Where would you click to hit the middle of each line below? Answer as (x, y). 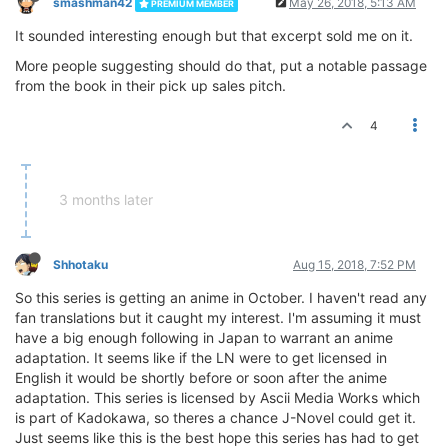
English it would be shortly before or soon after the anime (201, 378)
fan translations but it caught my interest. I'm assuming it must (218, 318)
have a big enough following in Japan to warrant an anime (204, 338)
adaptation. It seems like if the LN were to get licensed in (201, 358)
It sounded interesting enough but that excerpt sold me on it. (214, 36)
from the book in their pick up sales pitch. (150, 86)
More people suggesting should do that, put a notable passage (221, 66)
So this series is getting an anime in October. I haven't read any (221, 298)
